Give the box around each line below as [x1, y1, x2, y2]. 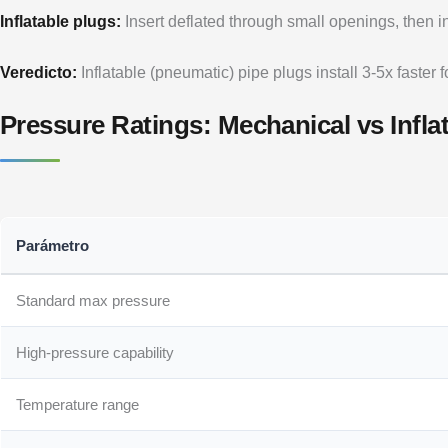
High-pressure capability [16, 343, 175, 361]
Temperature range [16, 395, 140, 413]
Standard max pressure [16, 291, 171, 309]
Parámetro [16, 236, 90, 254]
